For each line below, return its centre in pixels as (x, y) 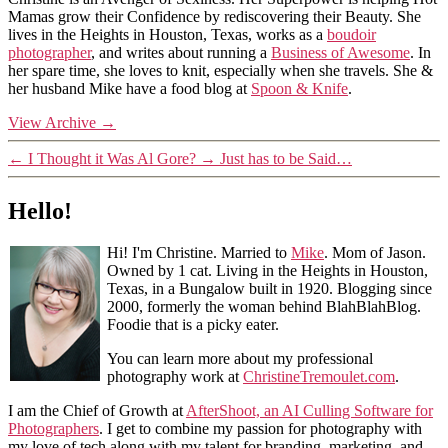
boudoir (351, 34)
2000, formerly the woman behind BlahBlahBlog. (264, 307)
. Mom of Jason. (375, 253)
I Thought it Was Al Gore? (112, 158)
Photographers (53, 429)
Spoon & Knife (299, 88)
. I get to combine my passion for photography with (260, 429)
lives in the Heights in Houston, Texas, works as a (167, 34)
